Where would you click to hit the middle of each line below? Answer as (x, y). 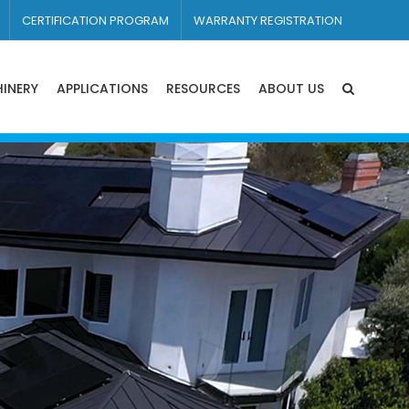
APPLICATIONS (102, 88)
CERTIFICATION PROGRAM (95, 20)
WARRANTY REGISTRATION (268, 20)
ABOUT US (291, 88)
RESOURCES (203, 88)
